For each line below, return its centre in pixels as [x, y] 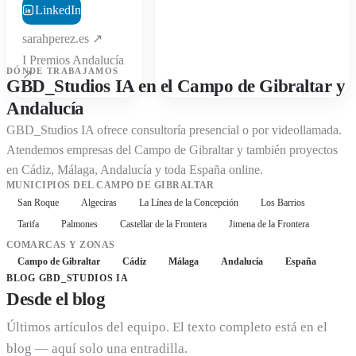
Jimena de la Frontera [269, 224]
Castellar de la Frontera [163, 224]
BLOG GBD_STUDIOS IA [68, 279]
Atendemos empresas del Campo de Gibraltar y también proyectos [172, 150]
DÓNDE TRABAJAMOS [63, 71]
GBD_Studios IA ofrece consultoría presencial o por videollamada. [174, 130]
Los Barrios [283, 202]
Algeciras [99, 202]
